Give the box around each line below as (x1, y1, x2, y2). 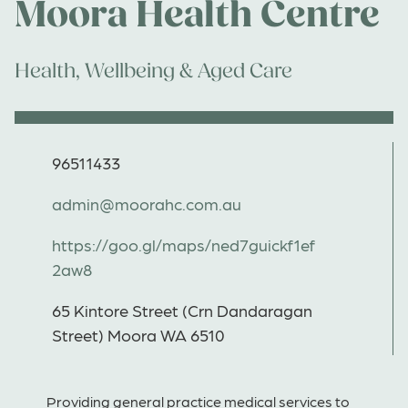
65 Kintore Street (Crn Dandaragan (52, 299, 312, 321)
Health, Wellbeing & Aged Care (15, 58, 292, 83)
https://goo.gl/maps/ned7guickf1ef (52, 233, 315, 255)
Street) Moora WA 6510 (52, 323, 225, 345)
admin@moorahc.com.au (52, 192, 241, 214)
